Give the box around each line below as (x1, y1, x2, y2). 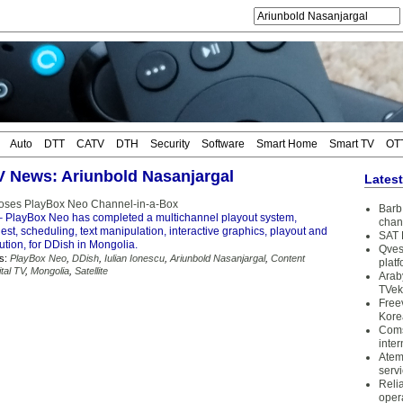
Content (271, 253, 305, 264)
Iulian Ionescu (104, 253, 165, 264)
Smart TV (329, 138, 374, 150)
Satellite (75, 265, 108, 276)
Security (150, 138, 190, 150)
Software (201, 138, 245, 150)
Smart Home (256, 138, 318, 150)
